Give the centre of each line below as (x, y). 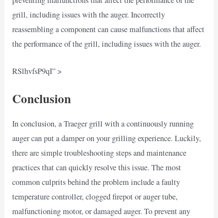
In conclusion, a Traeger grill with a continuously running (103, 124)
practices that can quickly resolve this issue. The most (97, 168)
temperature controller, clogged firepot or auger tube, (95, 197)
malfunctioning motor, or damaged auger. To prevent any (101, 211)
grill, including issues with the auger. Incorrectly (89, 14)
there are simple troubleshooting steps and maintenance (100, 153)
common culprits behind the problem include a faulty (96, 182)
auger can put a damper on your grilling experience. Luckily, (107, 138)
